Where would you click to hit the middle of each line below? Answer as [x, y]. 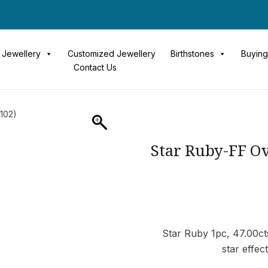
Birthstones [192, 53]
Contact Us [95, 67]
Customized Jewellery [111, 53]
